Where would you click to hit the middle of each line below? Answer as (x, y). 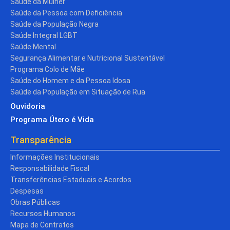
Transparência (41, 140)
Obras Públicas (35, 202)
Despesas (27, 191)
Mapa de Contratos (42, 225)
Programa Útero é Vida (52, 119)
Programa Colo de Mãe (47, 69)
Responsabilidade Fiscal (50, 168)
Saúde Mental (33, 46)
